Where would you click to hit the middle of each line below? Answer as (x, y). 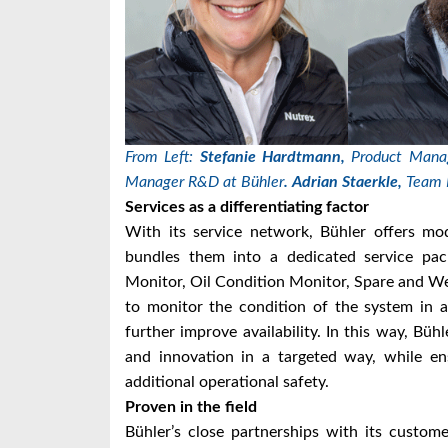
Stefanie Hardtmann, (275, 156)
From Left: (162, 156)
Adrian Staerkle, (349, 181)
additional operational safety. (227, 381)
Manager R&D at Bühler (204, 181)
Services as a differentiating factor (247, 206)
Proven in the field (191, 406)
